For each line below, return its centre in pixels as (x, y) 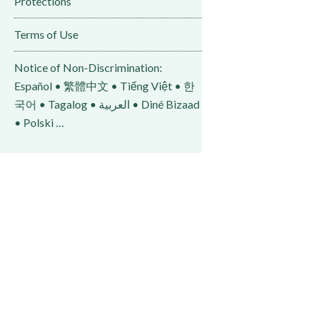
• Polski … (39, 122)
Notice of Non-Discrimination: (88, 67)
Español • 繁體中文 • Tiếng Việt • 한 (104, 86)
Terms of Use (46, 34)
